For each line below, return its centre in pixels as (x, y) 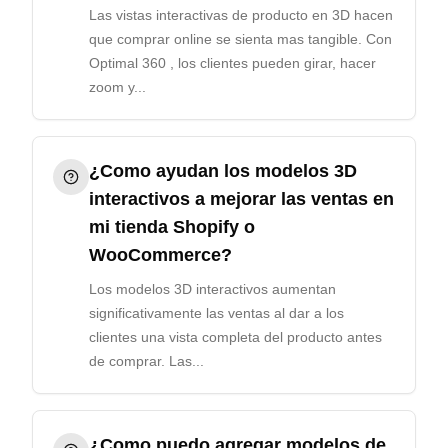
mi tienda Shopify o (172, 227)
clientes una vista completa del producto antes (235, 337)
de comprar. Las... (146, 361)
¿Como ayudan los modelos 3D (223, 171)
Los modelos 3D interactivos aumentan (212, 289)
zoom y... (117, 87)
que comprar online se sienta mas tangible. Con (240, 39)
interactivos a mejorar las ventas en (241, 199)
